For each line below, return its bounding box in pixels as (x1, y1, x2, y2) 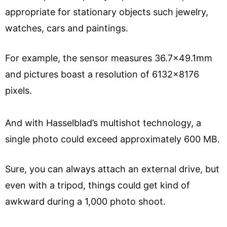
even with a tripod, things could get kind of (5, 180, 190, 191)
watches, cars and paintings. (5, 23, 134, 34)
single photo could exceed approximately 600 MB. (5, 134, 220, 145)
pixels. (5, 85, 46, 96)
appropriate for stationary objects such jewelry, (5, 7, 208, 18)
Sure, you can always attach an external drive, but (5, 164, 219, 175)
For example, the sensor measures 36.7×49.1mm (5, 53, 212, 64)
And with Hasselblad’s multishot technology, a (5, 118, 201, 129)
